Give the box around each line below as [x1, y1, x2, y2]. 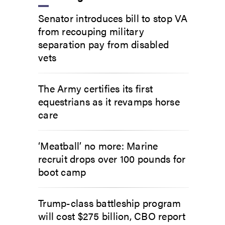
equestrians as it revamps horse [38, 94, 180, 108]
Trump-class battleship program [38, 195, 181, 210]
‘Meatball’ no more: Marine [38, 138, 158, 153]
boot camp [38, 164, 86, 179]
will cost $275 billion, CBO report [38, 208, 186, 223]
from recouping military [38, 24, 144, 38]
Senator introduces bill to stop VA [38, 11, 188, 25]
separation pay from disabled [38, 37, 169, 51]
